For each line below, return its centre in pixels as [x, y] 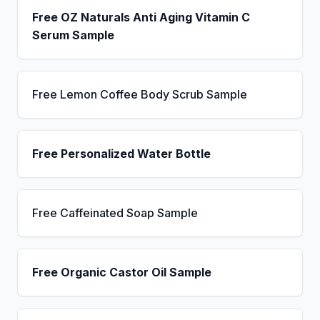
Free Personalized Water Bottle [121, 154]
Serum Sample [73, 35]
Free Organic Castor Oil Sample [122, 272]
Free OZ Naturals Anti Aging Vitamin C [141, 17]
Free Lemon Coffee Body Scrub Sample [140, 94]
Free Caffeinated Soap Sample [115, 213]
